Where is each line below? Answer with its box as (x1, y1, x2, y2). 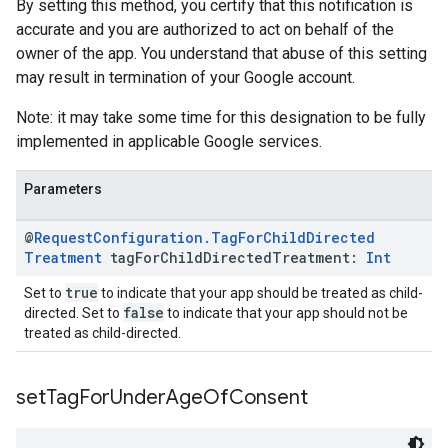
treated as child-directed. (24, 325, 181, 341)
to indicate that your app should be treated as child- (98, 285, 423, 301)
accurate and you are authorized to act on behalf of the (16, 20, 394, 39)
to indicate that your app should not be (164, 305, 408, 321)
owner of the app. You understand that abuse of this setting (16, 44, 427, 63)
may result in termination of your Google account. (16, 68, 355, 87)
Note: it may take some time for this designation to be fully (16, 108, 426, 127)
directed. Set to (24, 305, 123, 321)
